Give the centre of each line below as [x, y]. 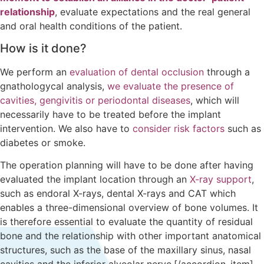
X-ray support [221, 179]
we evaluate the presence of [171, 86]
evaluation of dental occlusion [137, 72]
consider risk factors [179, 129]
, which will [215, 100]
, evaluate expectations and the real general [153, 11]
